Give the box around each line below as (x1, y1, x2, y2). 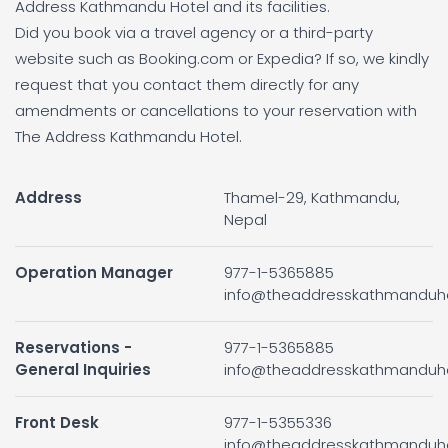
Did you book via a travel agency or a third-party (15, 21, 373, 43)
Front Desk (15, 412, 99, 433)
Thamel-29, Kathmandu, (224, 187, 400, 208)
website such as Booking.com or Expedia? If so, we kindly (15, 47, 429, 69)
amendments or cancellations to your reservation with (15, 99, 417, 121)
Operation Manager (15, 262, 173, 283)
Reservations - (15, 337, 132, 358)
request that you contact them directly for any (15, 73, 359, 95)
